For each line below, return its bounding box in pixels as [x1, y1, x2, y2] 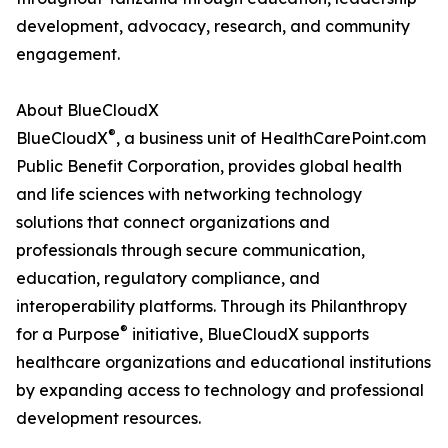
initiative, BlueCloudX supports [128, 324, 369, 345]
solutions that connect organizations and [16, 212, 330, 233]
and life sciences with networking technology [16, 184, 362, 205]
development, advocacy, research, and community [16, 16, 410, 37]
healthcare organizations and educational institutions [16, 352, 431, 373]
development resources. [16, 408, 201, 429]
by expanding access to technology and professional [16, 380, 424, 401]
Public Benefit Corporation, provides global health [16, 156, 402, 177]
